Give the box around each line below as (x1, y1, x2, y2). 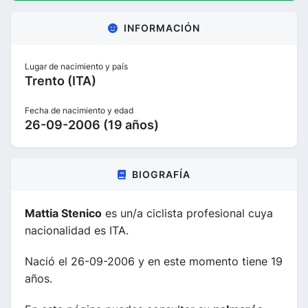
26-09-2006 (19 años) (25, 117, 159, 132)
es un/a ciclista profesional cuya (102, 206, 273, 220)
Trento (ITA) (25, 73, 96, 88)
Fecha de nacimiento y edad (25, 104, 133, 115)
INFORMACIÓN (124, 21, 200, 34)
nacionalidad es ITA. (25, 223, 129, 237)
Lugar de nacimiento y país (25, 60, 128, 71)
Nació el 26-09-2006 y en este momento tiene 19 (25, 254, 283, 268)
